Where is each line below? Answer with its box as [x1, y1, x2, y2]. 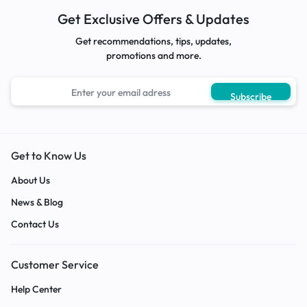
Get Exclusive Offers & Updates [58, 10, 249, 28]
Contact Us [11, 218, 59, 231]
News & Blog [11, 196, 63, 209]
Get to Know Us [11, 149, 86, 163]
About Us [11, 174, 50, 187]
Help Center [11, 283, 62, 296]
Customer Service [11, 258, 99, 272]
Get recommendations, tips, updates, [75, 35, 232, 48]
